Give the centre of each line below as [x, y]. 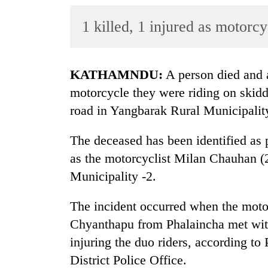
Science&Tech [39, 119]
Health [25, 189]
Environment [36, 165]
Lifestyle [28, 95]
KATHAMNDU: [121, 75]
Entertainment [38, 72]
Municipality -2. [113, 176]
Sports [24, 49]
